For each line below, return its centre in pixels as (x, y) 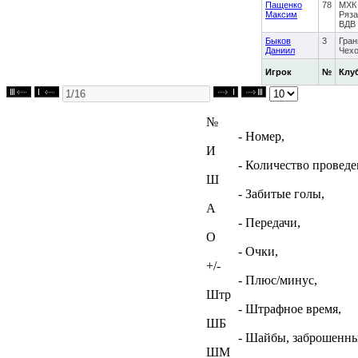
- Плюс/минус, (278, 280)
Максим (281, 14)
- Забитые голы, (281, 193)
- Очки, (258, 251)
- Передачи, (269, 222)
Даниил (280, 50)
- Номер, (261, 136)
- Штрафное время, (290, 308)
